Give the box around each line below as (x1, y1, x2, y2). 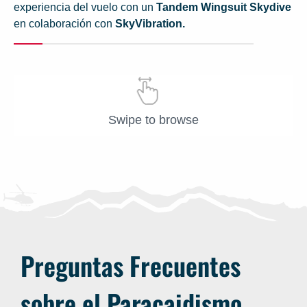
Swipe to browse (108, 113, 199, 127)
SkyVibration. (115, 18, 185, 29)
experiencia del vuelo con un (14, 1, 156, 13)
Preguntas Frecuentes (21, 247, 241, 284)
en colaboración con (14, 18, 115, 29)
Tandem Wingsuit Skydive (156, 1, 291, 13)
